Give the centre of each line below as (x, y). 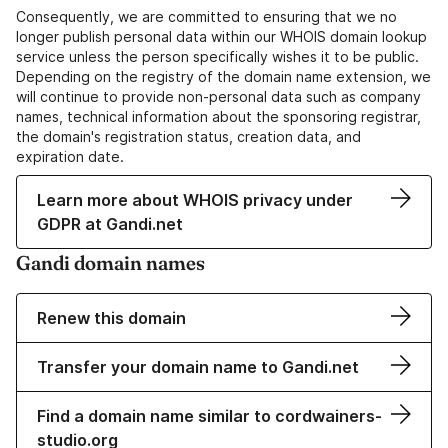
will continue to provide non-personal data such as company (218, 97)
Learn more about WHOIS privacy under (195, 200)
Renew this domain (111, 318)
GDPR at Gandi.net (110, 224)
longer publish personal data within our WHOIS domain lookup (221, 37)
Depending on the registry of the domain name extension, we (223, 77)
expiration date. (70, 157)
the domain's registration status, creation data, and (188, 137)
